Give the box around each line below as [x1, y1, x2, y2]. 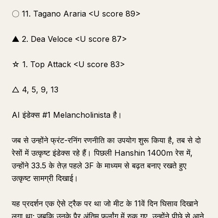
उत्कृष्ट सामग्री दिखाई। [12, 173, 78, 183]
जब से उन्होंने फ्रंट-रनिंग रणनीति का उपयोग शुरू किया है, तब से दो [12, 135, 201, 145]
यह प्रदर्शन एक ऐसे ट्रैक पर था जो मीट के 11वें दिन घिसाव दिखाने [12, 199, 198, 208]
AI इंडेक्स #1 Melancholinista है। [12, 110, 122, 120]
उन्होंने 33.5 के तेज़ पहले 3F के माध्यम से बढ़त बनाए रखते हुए [12, 161, 186, 170]
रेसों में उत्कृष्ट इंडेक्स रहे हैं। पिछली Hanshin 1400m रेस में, [12, 148, 193, 158]
